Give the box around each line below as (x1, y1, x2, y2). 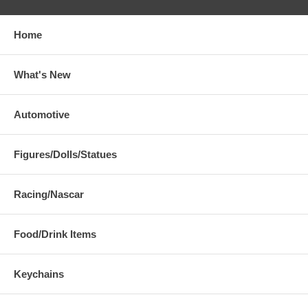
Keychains (14, 267, 64, 280)
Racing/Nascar (14, 188, 84, 200)
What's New (14, 68, 71, 80)
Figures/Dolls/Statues (14, 148, 117, 160)
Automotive (14, 108, 69, 120)
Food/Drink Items (14, 228, 96, 240)
